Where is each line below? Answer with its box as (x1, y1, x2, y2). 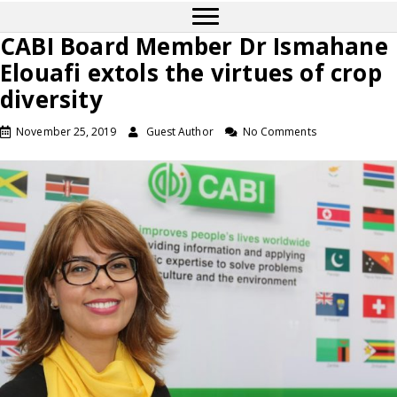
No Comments (242, 124, 316, 139)
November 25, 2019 (16, 124, 117, 139)
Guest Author (145, 124, 214, 139)
